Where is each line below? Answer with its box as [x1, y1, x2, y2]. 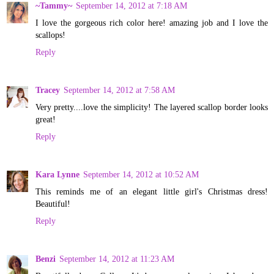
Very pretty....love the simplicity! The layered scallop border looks [35, 102, 268, 112]
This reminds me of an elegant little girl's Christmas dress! [35, 186, 268, 196]
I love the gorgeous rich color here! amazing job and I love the [35, 17, 268, 28]
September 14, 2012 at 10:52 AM [83, 169, 199, 179]
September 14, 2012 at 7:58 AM [64, 84, 175, 95]
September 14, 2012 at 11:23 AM [59, 253, 174, 264]
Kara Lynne [35, 169, 80, 179]
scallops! [35, 29, 65, 40]
